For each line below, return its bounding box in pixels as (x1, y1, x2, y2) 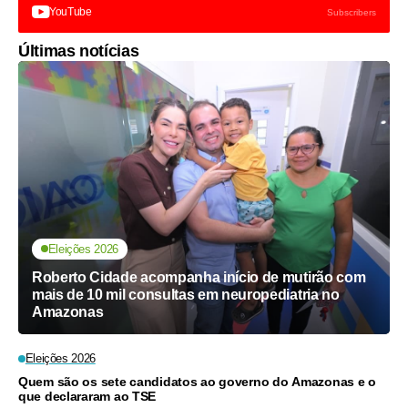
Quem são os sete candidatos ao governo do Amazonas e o (18, 373, 376, 389)
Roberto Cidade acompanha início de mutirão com (32, 269, 366, 285)
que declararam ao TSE (18, 388, 157, 403)
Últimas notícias (18, 41, 139, 60)
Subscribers (327, 6, 376, 17)
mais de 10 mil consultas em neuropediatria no (32, 286, 340, 302)
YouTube (49, 5, 92, 18)
